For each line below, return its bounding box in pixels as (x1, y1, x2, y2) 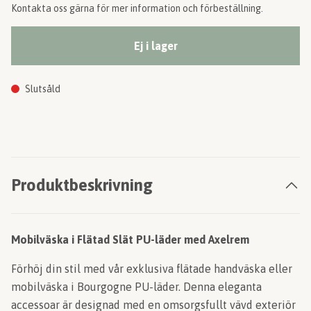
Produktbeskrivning (11, 176, 153, 194)
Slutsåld (25, 83, 60, 94)
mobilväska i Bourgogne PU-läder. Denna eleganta (11, 280, 262, 293)
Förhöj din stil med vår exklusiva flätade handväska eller (11, 262, 292, 275)
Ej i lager (133, 40, 178, 52)
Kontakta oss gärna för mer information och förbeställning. (11, 3, 263, 14)
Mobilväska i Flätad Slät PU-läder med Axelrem (11, 233, 249, 246)
